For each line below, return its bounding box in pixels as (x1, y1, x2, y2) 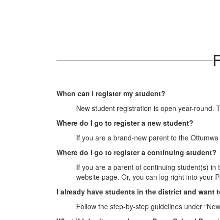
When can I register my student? (56, 88, 165, 98)
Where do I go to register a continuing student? (56, 147, 217, 157)
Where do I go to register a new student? (56, 118, 193, 128)
